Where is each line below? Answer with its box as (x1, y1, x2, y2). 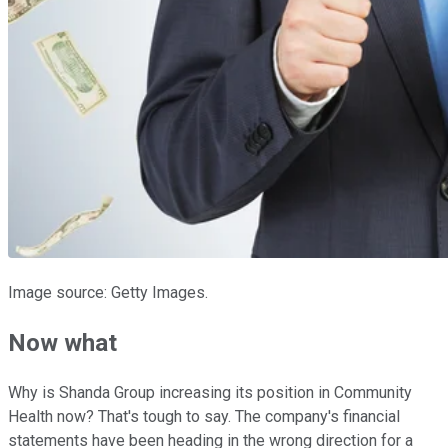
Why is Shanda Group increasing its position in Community (8, 383, 412, 403)
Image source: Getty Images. (8, 283, 208, 303)
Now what (8, 329, 117, 358)
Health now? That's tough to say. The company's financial (8, 407, 400, 427)
